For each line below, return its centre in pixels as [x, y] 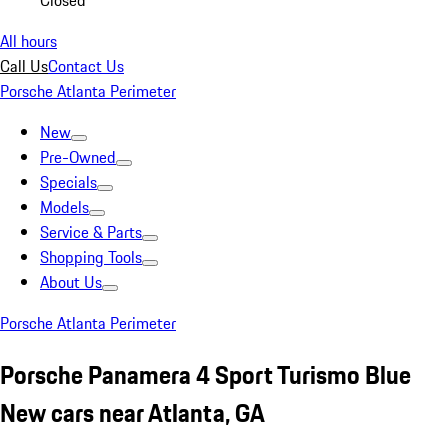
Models [64, 207]
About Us [71, 282]
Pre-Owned [78, 157]
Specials [68, 182]
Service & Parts [91, 232]
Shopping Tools [91, 257]
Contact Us [86, 66]
